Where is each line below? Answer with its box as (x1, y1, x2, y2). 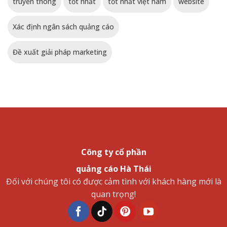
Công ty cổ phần (81, 146, 146, 158)
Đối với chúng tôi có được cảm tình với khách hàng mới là (6, 176, 221, 187)
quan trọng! (91, 188, 136, 200)
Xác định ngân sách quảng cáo (13, 22, 114, 32)
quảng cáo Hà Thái (75, 163, 152, 175)
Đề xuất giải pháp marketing (13, 47, 107, 57)
